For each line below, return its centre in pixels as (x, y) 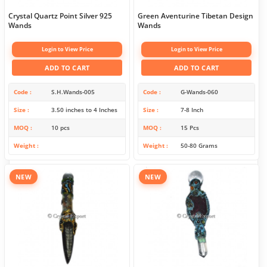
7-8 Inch (192, 110)
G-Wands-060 (199, 92)
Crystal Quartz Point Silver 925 (60, 16)
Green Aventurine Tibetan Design (195, 16)
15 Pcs (190, 128)
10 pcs (60, 128)
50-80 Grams (199, 146)
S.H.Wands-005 (73, 92)
